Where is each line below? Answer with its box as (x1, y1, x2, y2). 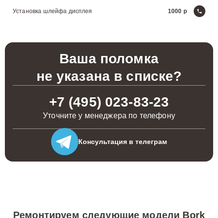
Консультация (78, 137, 127, 145)
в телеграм (127, 137, 167, 145)
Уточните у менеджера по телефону (43, 111, 175, 120)
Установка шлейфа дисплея (13, 8, 92, 15)
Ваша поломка (59, 51, 159, 66)
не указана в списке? (36, 69, 182, 84)
